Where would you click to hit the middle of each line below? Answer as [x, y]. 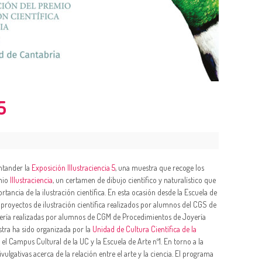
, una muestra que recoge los [160, 167]
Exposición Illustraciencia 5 [73, 167]
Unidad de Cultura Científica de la [144, 229]
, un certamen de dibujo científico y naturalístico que [134, 180]
